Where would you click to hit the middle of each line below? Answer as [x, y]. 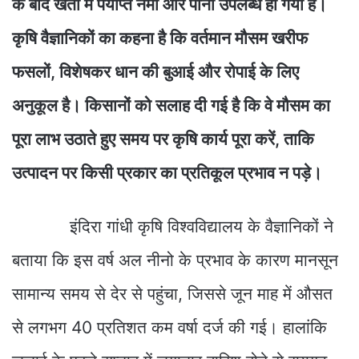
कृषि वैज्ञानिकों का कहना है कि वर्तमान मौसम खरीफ [160, 38]
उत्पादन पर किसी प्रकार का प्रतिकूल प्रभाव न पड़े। [167, 172]
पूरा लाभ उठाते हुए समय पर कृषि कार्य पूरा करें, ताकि [163, 139]
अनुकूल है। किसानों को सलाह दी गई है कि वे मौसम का [171, 105]
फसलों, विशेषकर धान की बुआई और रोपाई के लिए [155, 71]
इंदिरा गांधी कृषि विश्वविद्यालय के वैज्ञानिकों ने [173, 226]
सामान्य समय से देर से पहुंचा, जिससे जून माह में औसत [172, 293]
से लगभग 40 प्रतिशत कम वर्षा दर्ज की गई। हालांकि [169, 327]
